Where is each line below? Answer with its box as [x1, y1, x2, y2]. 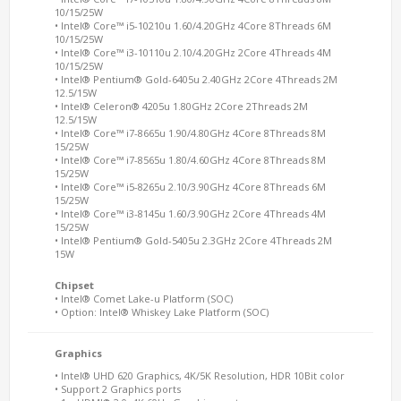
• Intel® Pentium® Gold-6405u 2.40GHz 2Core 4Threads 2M [55, 72, 337, 86]
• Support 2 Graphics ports [55, 381, 181, 396]
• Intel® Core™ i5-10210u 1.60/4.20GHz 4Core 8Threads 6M [55, 18, 331, 32]
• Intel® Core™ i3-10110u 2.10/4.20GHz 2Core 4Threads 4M [55, 45, 331, 59]
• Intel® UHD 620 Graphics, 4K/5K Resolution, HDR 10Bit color [55, 368, 345, 382]
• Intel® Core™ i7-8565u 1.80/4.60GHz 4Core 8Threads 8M [55, 152, 326, 166]
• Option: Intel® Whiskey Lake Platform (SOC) [55, 304, 269, 319]
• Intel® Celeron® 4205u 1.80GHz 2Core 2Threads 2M [55, 98, 308, 113]
